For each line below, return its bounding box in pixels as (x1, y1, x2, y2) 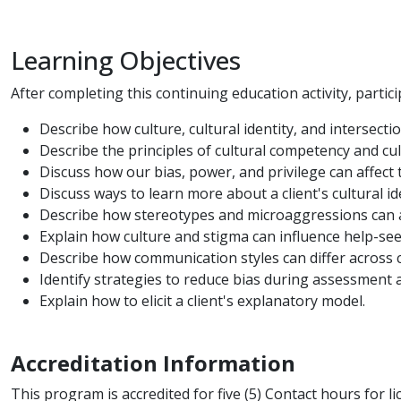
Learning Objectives (11, 43, 241, 78)
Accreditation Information (11, 348, 295, 379)
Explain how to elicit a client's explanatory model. (39, 291, 365, 311)
